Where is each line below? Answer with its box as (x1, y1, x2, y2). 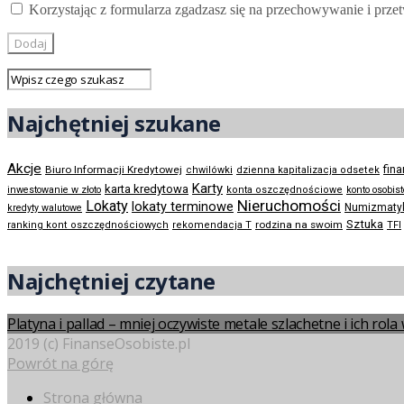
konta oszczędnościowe (226, 184, 343, 197)
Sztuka (346, 217, 383, 232)
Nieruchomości (237, 197, 341, 216)
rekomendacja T (172, 219, 252, 232)
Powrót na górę (7, 353, 114, 373)
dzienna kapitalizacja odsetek (236, 164, 380, 177)
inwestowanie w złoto (7, 184, 101, 197)
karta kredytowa (105, 182, 188, 197)
